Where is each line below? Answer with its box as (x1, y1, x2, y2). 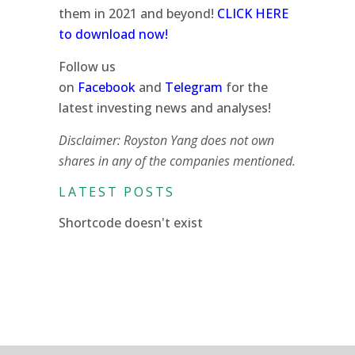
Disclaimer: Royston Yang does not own (59, 131, 274, 149)
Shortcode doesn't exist (59, 213, 203, 231)
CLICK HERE (217, 4, 288, 22)
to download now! (59, 25, 168, 43)
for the (223, 78, 268, 96)
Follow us (59, 57, 116, 75)
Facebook (78, 78, 136, 96)
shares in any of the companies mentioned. (59, 151, 296, 170)
